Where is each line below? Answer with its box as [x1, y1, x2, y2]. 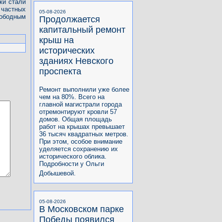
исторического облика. [39, 152, 107, 160]
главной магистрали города [39, 100, 122, 108]
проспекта [39, 66, 81, 76]
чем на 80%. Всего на [39, 93, 105, 101]
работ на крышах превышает [39, 122, 125, 130]
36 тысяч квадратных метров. [39, 130, 128, 138]
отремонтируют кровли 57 [39, 108, 117, 115]
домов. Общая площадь [39, 115, 112, 123]
